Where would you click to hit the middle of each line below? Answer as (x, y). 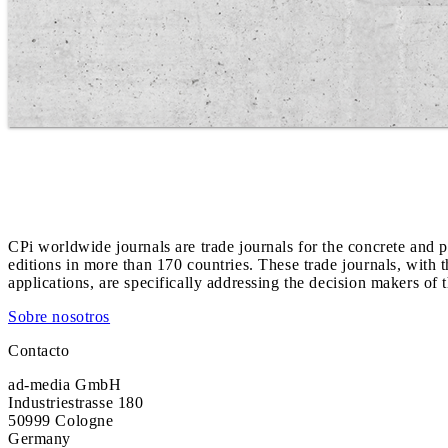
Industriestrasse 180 (76, 402)
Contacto (39, 350)
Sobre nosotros (59, 316)
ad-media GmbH (65, 384)
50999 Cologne (61, 420)
